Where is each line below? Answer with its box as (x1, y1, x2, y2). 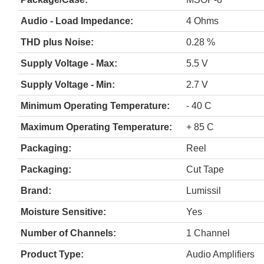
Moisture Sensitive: (21, 206, 106, 217)
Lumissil (186, 185, 221, 196)
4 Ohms (186, 15, 219, 26)
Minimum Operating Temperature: (21, 100, 170, 111)
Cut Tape (186, 164, 224, 174)
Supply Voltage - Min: (21, 79, 115, 90)
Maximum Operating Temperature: (21, 121, 172, 132)
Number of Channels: (21, 227, 116, 238)
